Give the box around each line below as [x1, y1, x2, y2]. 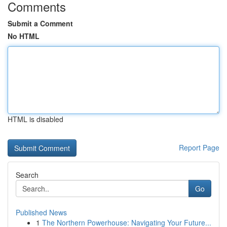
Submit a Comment [8, 18, 73, 28]
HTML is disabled [8, 114, 63, 124]
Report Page [179, 142, 219, 153]
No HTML [8, 31, 40, 41]
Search [16, 170, 39, 180]
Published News [16, 207, 67, 217]
